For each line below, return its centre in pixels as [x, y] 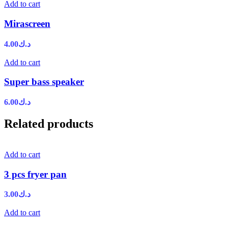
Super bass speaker [44, 82]
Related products [49, 123]
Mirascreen [27, 23]
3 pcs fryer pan [35, 174]
